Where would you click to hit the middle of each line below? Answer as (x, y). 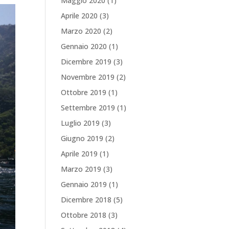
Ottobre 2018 (84, 215)
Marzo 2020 (81, 31)
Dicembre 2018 (86, 200)
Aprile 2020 (79, 16)
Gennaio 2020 (84, 46)
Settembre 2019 (88, 108)
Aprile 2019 (79, 154)
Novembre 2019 (88, 77)
